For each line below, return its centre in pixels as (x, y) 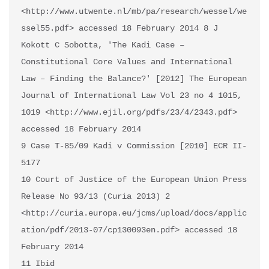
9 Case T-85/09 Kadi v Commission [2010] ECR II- (134, 146)
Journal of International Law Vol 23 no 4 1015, (131, 96)
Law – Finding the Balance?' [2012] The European (134, 79)
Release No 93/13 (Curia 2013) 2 (95, 197)
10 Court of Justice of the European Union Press (134, 180)
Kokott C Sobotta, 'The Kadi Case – (103, 45)
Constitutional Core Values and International (127, 62)
